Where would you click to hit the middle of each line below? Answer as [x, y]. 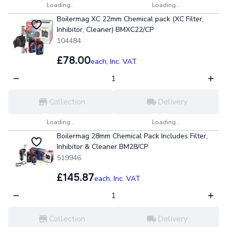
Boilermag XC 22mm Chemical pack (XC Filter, [130, 19]
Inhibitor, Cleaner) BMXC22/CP [105, 30]
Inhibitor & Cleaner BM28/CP [102, 147]
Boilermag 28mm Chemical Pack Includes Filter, [132, 136]
